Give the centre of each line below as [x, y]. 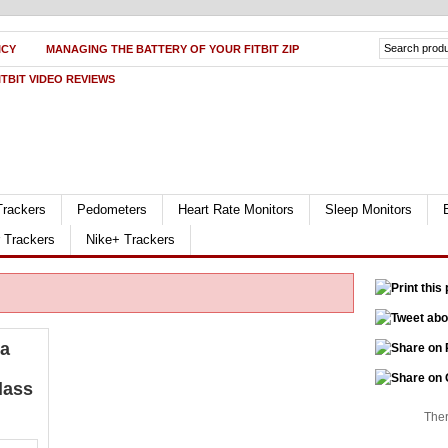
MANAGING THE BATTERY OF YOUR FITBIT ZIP [172, 49]
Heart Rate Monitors [236, 209]
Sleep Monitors [368, 209]
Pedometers [112, 209]
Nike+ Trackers [130, 239]
